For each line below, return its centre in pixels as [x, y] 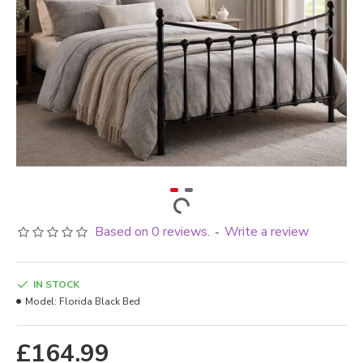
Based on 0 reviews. [152, 232]
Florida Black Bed [100, 301]
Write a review [267, 232]
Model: [41, 301]
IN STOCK [56, 284]
